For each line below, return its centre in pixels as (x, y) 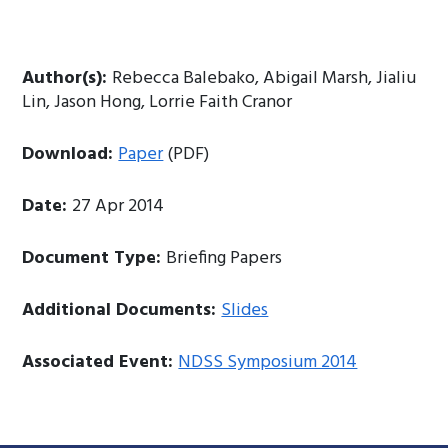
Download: (70, 154)
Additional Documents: (122, 310)
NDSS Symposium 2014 (268, 362)
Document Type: (94, 258)
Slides (245, 310)
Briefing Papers (224, 258)
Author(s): (67, 78)
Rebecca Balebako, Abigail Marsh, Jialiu (264, 78)
